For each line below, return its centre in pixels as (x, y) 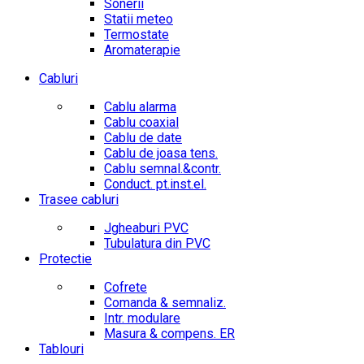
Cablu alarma (140, 107)
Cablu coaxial (141, 123)
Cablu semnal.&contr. (162, 169)
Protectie (65, 259)
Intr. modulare (142, 318)
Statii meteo (139, 19)
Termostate (136, 35)
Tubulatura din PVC (157, 244)
